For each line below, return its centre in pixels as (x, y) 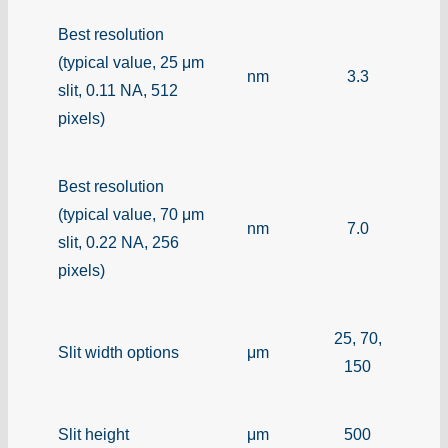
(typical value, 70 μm (131, 214)
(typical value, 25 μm (131, 62)
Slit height (93, 434)
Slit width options (118, 352)
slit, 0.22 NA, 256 (118, 242)
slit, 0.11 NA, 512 (118, 90)
